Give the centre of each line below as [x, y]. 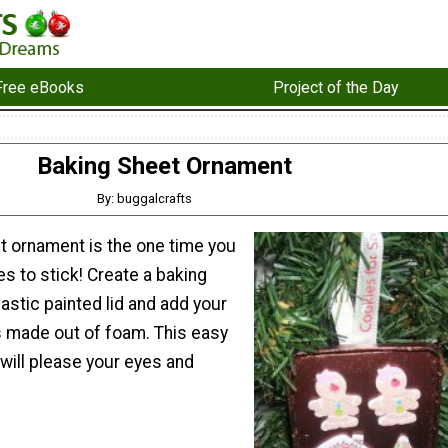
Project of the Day [335, 87]
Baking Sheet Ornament [164, 166]
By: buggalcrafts [145, 198]
